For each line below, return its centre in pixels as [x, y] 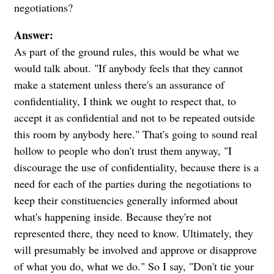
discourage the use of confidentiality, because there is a [136, 167]
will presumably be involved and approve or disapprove [135, 249]
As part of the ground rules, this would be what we [127, 51]
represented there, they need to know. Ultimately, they [134, 233]
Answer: [34, 35]
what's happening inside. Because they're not [113, 216]
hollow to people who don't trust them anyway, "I [123, 150]
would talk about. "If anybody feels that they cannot [128, 68]
